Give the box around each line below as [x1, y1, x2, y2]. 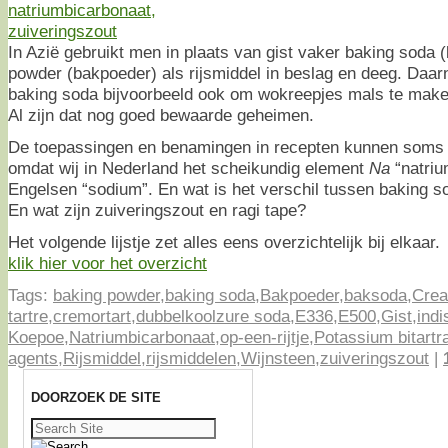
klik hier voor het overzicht [8, 253, 207, 274]
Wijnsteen [241, 348, 315, 369]
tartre [8, 306, 48, 327]
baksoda [344, 285, 407, 306]
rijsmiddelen [146, 348, 236, 369]
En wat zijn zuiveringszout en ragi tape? [8, 200, 306, 221]
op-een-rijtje [220, 327, 309, 348]
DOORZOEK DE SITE [31, 390, 161, 406]
